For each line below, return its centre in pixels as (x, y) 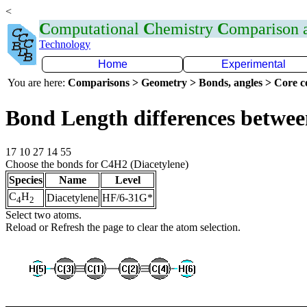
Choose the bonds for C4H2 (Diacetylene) (97, 164)
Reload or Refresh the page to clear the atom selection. (123, 227)
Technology (65, 44)
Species (26, 180)
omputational (97, 29)
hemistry (186, 29)
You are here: (38, 83)
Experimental (254, 64)
